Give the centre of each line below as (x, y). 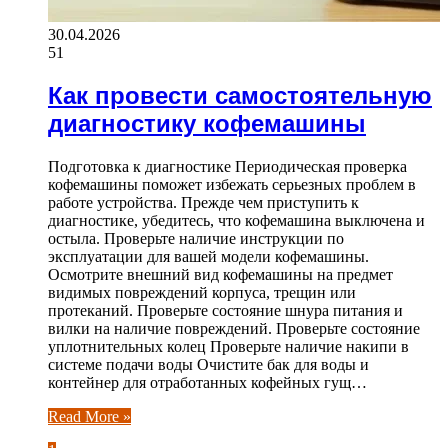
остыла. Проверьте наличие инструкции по (196, 238)
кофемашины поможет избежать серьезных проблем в (232, 184)
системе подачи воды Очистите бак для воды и (208, 364)
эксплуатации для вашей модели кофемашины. (208, 256)
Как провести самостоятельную (240, 95)
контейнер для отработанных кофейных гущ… (207, 382)
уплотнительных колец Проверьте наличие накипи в (228, 346)
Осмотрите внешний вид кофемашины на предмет (220, 274)
